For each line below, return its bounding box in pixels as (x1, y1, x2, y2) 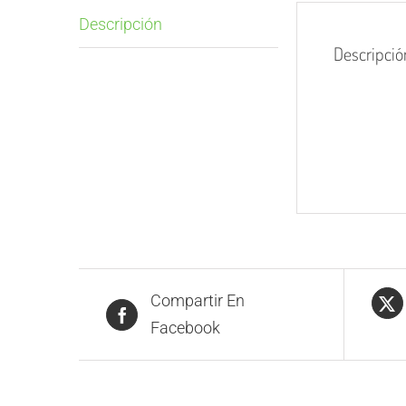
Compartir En (150, 291, 245, 310)
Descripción (79, 14, 162, 34)
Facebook (150, 318, 220, 337)
